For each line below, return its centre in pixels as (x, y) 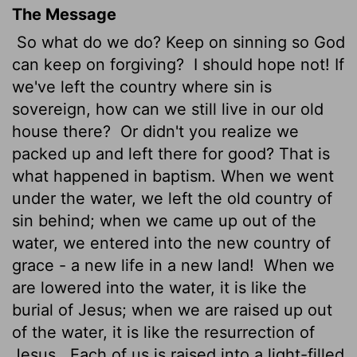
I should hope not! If (267, 64)
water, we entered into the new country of (171, 243)
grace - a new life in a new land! (135, 265)
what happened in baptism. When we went (173, 176)
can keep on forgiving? (100, 64)
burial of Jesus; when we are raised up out (172, 310)
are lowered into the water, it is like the (159, 287)
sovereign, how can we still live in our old (168, 109)
